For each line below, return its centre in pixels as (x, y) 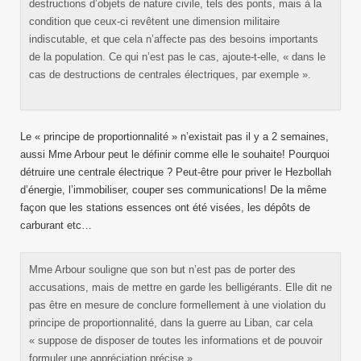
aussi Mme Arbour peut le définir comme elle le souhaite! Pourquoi (175, 154)
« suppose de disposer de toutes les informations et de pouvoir (176, 340)
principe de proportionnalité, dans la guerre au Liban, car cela (171, 323)
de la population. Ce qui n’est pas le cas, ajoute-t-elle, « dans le (177, 57)
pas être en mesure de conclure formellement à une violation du (177, 305)
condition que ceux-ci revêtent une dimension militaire (154, 21)
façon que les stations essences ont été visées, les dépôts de (165, 207)
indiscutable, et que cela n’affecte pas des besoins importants (174, 39)
